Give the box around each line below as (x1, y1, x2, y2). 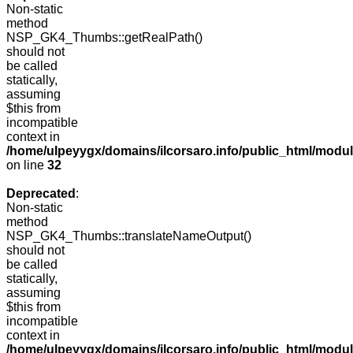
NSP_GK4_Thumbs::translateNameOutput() (6, 229, 251, 243)
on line (6, 158, 47, 173)
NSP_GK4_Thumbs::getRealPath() (6, 31, 203, 45)
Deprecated (6, 187, 76, 201)
